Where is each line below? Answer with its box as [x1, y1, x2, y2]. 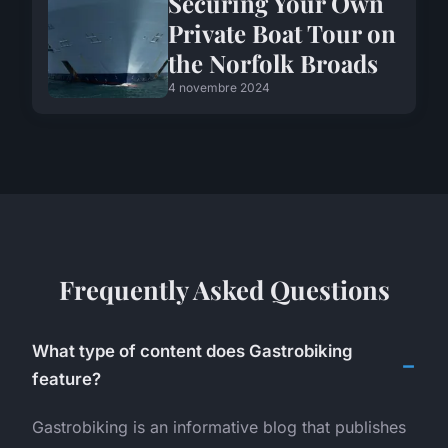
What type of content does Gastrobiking [32, 340, 353, 361]
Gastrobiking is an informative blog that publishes [32, 416, 406, 437]
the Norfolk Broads [168, 46, 378, 79]
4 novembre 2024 [168, 79, 270, 95]
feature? [32, 368, 101, 389]
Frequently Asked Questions [58, 271, 390, 306]
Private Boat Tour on [168, 16, 396, 49]
